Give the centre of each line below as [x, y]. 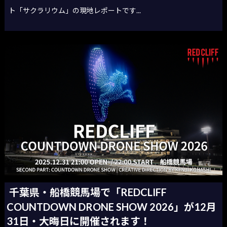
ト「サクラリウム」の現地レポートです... [75, 10]
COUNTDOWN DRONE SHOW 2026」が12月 [112, 206]
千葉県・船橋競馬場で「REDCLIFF [88, 192]
